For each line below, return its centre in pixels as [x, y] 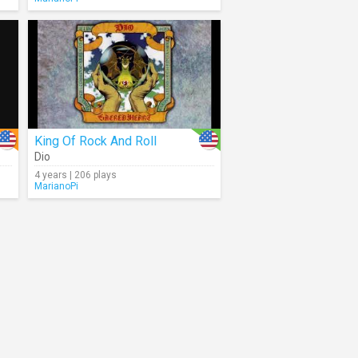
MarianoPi [56, 186]
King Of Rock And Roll [95, 141]
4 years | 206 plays [76, 175]
